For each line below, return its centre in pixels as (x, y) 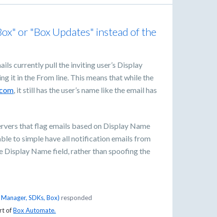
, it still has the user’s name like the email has (85, 90)
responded (76, 197)
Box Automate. (35, 210)
